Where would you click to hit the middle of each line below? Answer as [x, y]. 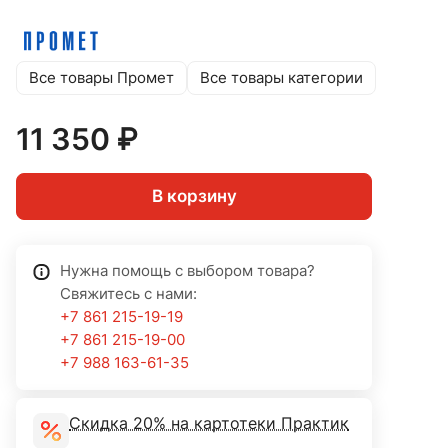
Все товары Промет [101, 77]
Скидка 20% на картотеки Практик [209, 424]
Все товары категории [281, 77]
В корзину [194, 196]
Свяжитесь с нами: [128, 294]
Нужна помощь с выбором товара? [187, 271]
